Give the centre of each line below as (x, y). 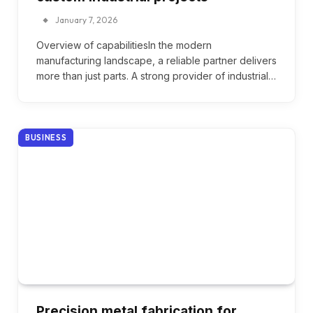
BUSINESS (46, 138)
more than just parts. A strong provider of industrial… (156, 76)
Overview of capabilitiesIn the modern (124, 45)
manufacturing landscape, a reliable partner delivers (156, 61)
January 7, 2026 (86, 20)
